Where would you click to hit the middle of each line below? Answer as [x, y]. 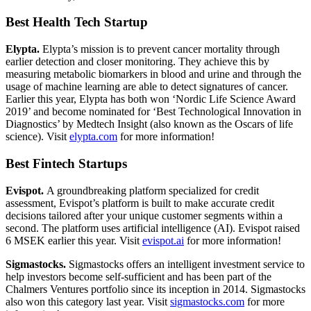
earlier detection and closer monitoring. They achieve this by [137, 62]
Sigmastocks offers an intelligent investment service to [187, 264]
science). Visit [37, 137]
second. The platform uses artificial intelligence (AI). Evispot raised [153, 228]
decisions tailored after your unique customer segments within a [144, 215]
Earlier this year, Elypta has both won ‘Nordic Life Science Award [151, 99]
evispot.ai [163, 240]
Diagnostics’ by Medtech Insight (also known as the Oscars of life [149, 124]
